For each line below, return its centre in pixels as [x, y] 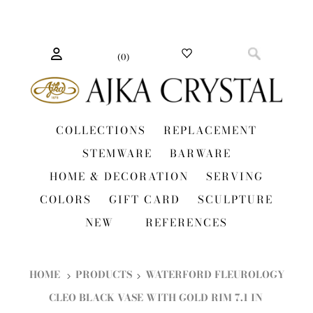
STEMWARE [117, 153]
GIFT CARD [145, 199]
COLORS [66, 199]
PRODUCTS [103, 275]
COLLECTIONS [101, 130]
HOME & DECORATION [119, 176]
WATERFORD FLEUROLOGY [214, 275]
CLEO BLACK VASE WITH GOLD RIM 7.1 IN [155, 298]
